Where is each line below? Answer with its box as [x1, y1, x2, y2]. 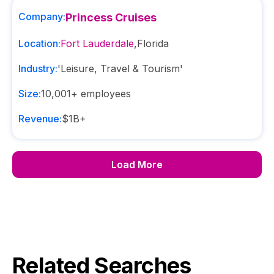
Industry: [18, 62, 57, 75]
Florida [137, 37, 169, 50]
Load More [111, 158, 163, 171]
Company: [18, 10, 65, 23]
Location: [18, 37, 61, 50]
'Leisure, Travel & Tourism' [57, 62, 183, 75]
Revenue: [18, 113, 62, 125]
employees [78, 87, 131, 100]
